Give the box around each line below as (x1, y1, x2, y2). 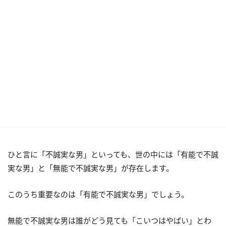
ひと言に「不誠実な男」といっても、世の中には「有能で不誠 (8, 149, 218, 159)
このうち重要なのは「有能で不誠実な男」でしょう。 (8, 189, 189, 199)
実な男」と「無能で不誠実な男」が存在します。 (8, 163, 174, 173)
